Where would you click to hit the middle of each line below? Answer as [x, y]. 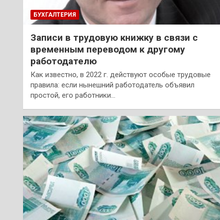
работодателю [64, 61]
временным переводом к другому [108, 49]
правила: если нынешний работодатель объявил [112, 85]
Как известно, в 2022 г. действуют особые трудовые [121, 74]
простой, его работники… [73, 95]
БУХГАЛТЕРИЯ [55, 14]
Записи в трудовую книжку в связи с [114, 37]
